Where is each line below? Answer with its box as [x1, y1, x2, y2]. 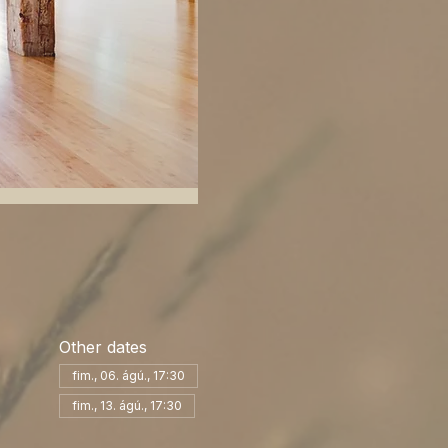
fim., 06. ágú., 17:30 [71, 367, 185, 383]
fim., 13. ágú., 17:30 [71, 397, 182, 413]
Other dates [58, 336, 147, 357]
